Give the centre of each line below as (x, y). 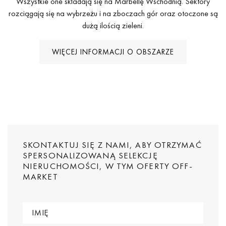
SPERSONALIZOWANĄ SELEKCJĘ (90, 156)
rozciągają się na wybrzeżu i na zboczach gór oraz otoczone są (113, 14)
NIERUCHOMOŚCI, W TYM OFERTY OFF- (108, 166)
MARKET (40, 177)
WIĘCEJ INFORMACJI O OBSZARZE (113, 52)
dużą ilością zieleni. (113, 26)
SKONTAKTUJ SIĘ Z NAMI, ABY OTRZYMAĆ (112, 145)
